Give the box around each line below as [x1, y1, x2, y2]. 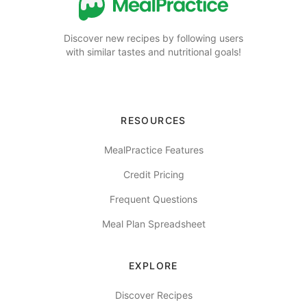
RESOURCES [121, 114, 186, 126]
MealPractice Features [103, 144, 204, 156]
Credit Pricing [123, 169, 184, 180]
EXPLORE [129, 260, 178, 271]
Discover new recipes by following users [64, 32, 243, 44]
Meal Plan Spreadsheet [101, 218, 206, 230]
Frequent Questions [110, 193, 197, 205]
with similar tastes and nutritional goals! [66, 46, 241, 58]
